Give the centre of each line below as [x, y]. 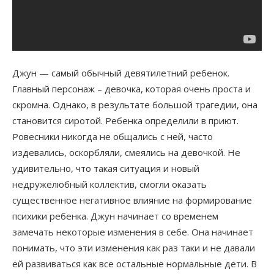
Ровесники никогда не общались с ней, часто [113, 136]
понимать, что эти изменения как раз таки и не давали [134, 247]
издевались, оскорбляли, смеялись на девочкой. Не [126, 152]
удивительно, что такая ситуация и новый [106, 168]
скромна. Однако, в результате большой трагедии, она [135, 104]
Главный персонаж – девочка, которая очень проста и [131, 88]
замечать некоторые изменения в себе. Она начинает [133, 231]
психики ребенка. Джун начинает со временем [115, 216]
